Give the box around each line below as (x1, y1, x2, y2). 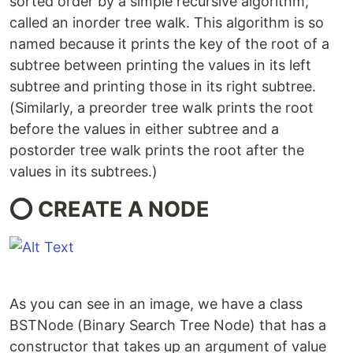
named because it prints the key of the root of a (9, 35, 329, 53)
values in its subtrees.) (9, 163, 158, 180)
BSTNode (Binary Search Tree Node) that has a (9, 317, 326, 334)
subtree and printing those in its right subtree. (9, 78, 316, 95)
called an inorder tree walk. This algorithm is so (9, 14, 324, 32)
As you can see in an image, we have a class (9, 295, 303, 313)
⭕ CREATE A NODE (9, 196, 210, 223)
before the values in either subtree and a (9, 121, 279, 138)
